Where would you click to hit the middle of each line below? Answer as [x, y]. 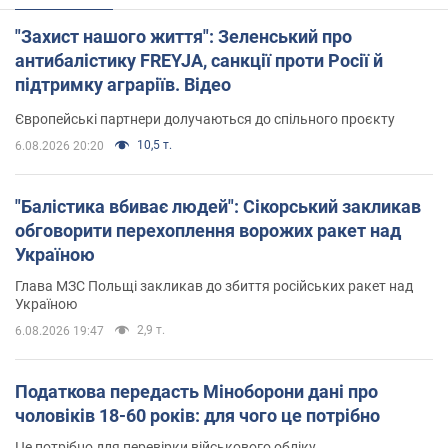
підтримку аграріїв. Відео [123, 84]
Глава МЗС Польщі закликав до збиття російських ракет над [214, 285]
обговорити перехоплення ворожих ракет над [208, 230]
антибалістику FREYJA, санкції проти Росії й [199, 60]
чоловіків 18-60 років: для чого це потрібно [197, 415]
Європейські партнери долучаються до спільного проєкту [205, 118]
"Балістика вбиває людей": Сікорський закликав [218, 206]
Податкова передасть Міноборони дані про [196, 391]
